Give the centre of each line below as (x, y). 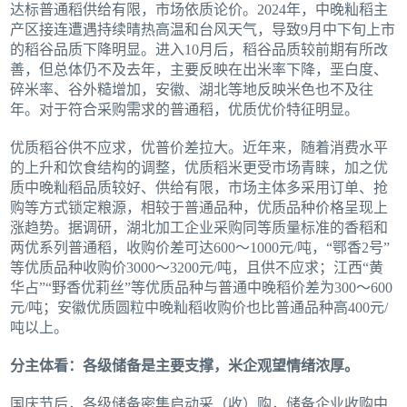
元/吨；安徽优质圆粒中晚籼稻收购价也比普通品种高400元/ (199, 307)
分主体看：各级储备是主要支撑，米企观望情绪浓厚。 (185, 365)
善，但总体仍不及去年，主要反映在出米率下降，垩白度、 (199, 69)
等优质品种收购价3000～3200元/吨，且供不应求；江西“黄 (197, 267)
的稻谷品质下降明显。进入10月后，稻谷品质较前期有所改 (199, 49)
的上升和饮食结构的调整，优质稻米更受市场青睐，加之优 (199, 167)
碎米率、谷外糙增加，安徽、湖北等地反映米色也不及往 (192, 89)
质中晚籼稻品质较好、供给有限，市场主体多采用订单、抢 (199, 187)
